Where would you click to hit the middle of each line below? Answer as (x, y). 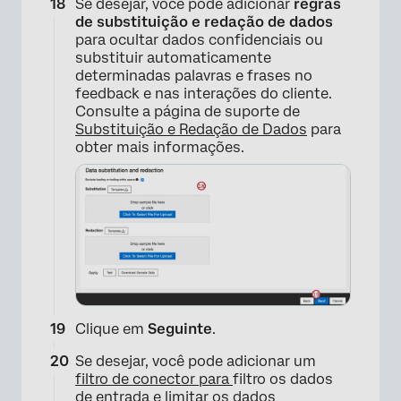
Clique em (111, 328)
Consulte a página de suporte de (188, 112)
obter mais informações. (160, 148)
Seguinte (180, 328)
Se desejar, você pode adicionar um (196, 361)
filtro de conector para (154, 379)
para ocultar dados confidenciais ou (199, 40)
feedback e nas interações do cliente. (204, 94)
